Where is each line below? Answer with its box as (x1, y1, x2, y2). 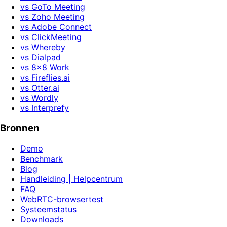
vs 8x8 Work (20, 62, 69, 72)
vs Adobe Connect (20, 21, 92, 32)
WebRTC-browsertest (20, 194, 103, 205)
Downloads (20, 214, 63, 225)
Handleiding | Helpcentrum (20, 174, 123, 184)
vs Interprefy (20, 102, 69, 113)
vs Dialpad (20, 52, 61, 62)
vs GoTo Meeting (20, 1, 85, 12)
